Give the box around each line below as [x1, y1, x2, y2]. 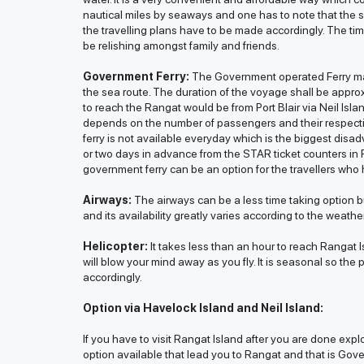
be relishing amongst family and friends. [83, 39, 279, 53]
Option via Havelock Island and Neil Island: [83, 301, 323, 315]
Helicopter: [83, 240, 148, 253]
